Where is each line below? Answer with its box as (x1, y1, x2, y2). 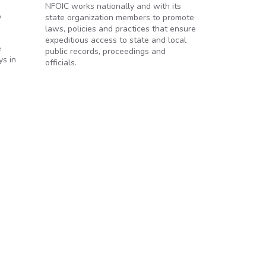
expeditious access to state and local (45, 34, 186, 46)
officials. (45, 57, 77, 68)
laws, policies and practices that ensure (45, 23, 196, 34)
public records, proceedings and (45, 46, 166, 57)
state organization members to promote (45, 12, 194, 23)
